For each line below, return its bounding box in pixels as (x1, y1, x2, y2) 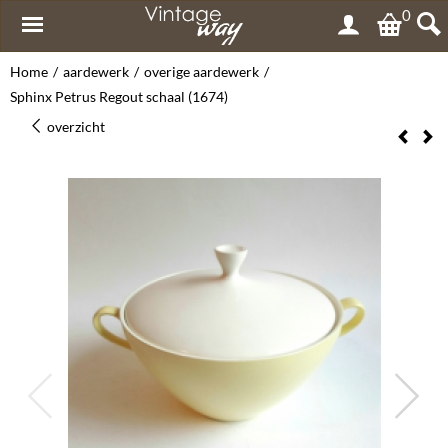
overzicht (44, 118, 105, 135)
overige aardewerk (144, 63, 259, 80)
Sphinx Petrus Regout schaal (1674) (10, 88, 228, 105)
